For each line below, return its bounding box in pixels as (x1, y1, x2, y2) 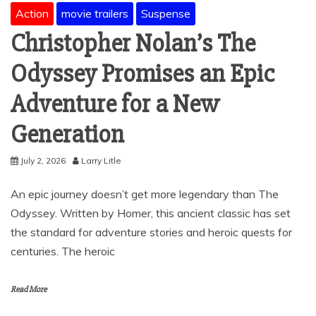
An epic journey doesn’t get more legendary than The (11, 186, 279, 201)
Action (16, 6, 49, 20)
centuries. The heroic (11, 243, 115, 258)
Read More (11, 284, 47, 295)
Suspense (141, 6, 190, 20)
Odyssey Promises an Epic (11, 58, 275, 90)
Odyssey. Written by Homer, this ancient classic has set (11, 205, 291, 220)
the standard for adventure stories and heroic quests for (11, 224, 292, 239)
